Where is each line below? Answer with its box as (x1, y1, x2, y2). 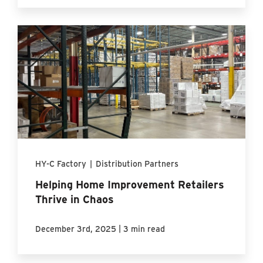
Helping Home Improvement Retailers (35, 177, 225, 192)
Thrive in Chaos (35, 192, 114, 207)
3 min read (123, 223, 166, 235)
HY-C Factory (35, 158, 87, 170)
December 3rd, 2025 (35, 223, 117, 235)
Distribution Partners (96, 158, 179, 170)
